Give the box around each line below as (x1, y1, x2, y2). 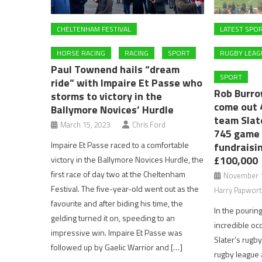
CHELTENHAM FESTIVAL (57, 23, 132, 35)
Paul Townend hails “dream (51, 61, 180, 77)
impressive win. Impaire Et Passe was (51, 226, 183, 239)
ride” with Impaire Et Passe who (51, 74, 203, 91)
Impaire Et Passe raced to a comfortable (51, 138, 189, 151)
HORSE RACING (57, 47, 106, 58)
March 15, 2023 (60, 118, 111, 130)
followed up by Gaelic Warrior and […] (51, 240, 183, 253)
